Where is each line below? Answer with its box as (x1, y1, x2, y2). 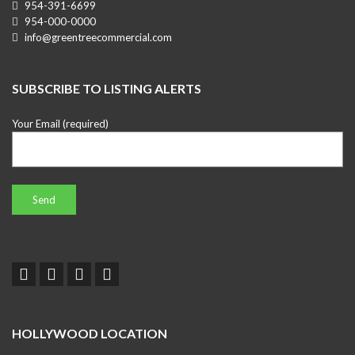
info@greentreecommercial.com (22, 31, 172, 44)
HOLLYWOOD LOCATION (12, 326, 167, 341)
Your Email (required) (12, 117, 109, 130)
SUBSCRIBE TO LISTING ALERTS (12, 81, 201, 96)
